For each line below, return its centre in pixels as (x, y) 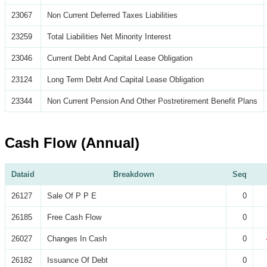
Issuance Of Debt (77, 260)
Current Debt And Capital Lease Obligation (120, 58)
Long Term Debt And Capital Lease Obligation (125, 80)
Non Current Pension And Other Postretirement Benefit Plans (152, 101)
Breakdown (133, 175)
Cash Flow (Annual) (72, 143)
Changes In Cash (77, 239)
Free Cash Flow (74, 218)
